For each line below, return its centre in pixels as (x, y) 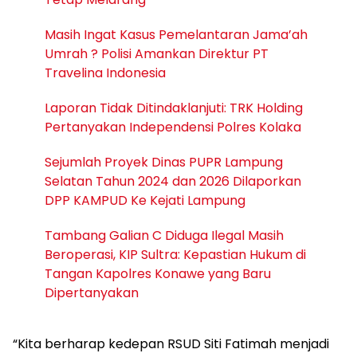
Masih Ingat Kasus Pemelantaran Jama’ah (176, 35)
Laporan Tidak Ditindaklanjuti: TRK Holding (174, 108)
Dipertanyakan (92, 293)
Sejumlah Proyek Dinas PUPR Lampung (164, 162)
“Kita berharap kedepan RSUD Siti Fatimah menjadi (171, 344)
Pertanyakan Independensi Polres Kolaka (173, 127)
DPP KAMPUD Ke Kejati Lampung (145, 200)
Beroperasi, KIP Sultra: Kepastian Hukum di (175, 255)
